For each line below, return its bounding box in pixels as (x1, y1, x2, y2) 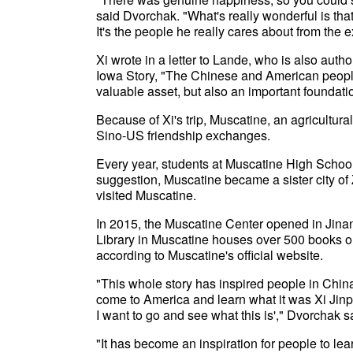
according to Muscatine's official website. (96, 246, 323, 264)
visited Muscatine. (96, 186, 196, 204)
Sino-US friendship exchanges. (96, 126, 270, 144)
